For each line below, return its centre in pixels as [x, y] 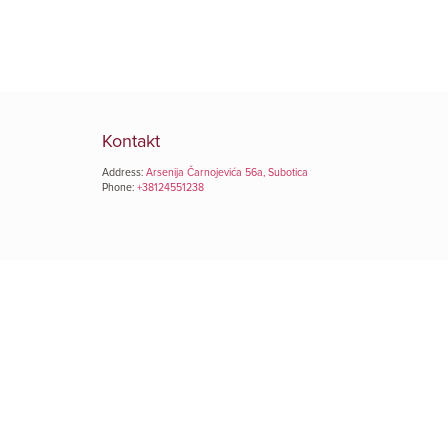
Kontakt [131, 141]
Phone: [119, 187]
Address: [124, 172]
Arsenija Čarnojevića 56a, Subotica [227, 172]
